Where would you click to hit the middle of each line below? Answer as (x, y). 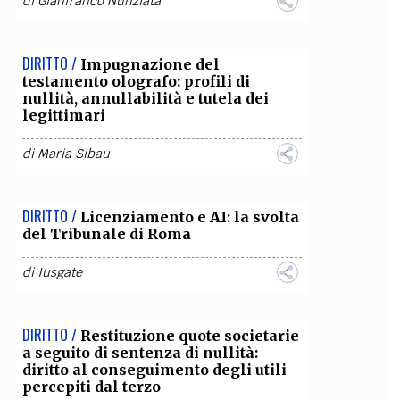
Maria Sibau (73, 154)
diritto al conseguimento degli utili (154, 370)
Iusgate (59, 272)
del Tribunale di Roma (106, 234)
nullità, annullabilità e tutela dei (145, 98)
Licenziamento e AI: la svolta (189, 217)
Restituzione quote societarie (189, 336)
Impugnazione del (150, 64)
